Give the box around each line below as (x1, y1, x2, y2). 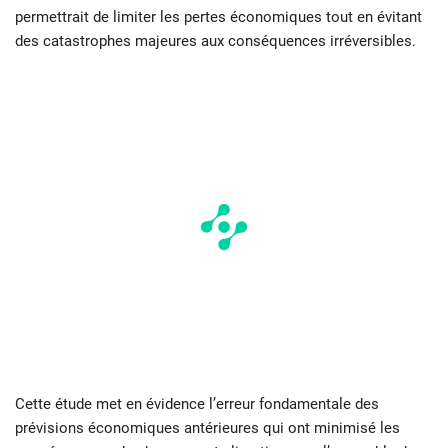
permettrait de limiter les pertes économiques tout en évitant (15, 8, 422, 27)
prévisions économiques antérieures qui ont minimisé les (15, 419, 400, 438)
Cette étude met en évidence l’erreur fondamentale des (15, 395, 379, 414)
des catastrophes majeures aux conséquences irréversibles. (15, 32, 416, 51)
